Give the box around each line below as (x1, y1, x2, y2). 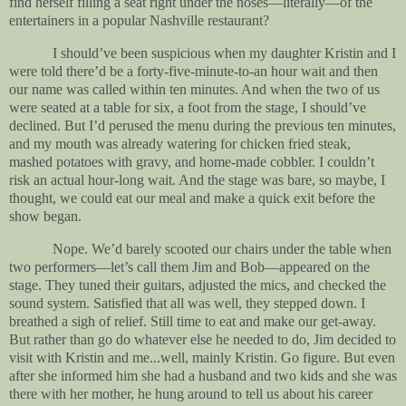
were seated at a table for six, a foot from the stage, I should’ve (9, 99, 366, 115)
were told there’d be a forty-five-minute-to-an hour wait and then (9, 63, 378, 79)
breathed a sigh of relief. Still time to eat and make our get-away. (9, 313, 376, 329)
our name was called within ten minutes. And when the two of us (9, 81, 380, 97)
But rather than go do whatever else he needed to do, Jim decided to (9, 331, 396, 347)
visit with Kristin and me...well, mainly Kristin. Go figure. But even (9, 349, 395, 365)
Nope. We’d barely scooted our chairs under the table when (53, 240, 391, 256)
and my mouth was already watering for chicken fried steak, (9, 135, 351, 151)
